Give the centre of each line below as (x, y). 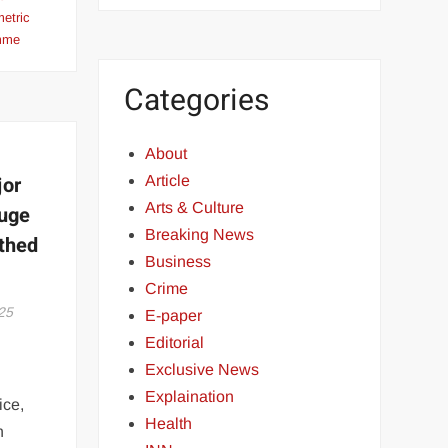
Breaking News (200, 234)
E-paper (174, 315)
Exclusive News (202, 369)
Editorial (175, 342)
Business (178, 261)
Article (168, 180)
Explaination (190, 396)
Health (169, 423)
